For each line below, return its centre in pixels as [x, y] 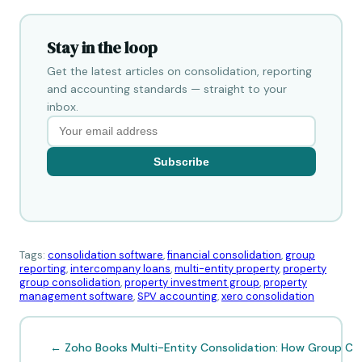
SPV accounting [177, 297]
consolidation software [105, 255]
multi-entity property [227, 269]
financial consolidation [224, 255]
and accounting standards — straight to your [166, 88]
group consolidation [70, 283]
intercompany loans [120, 269]
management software [76, 297]
